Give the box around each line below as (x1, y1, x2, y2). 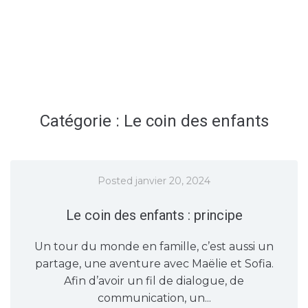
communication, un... (97, 291, 211, 305)
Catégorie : (39, 111, 124, 131)
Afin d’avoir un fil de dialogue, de (64, 274, 244, 288)
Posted (98, 175, 135, 188)
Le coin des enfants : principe (65, 207, 243, 224)
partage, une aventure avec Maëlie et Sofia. (34, 257, 274, 271)
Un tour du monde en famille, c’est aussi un (34, 240, 274, 254)
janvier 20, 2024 (135, 175, 210, 188)
